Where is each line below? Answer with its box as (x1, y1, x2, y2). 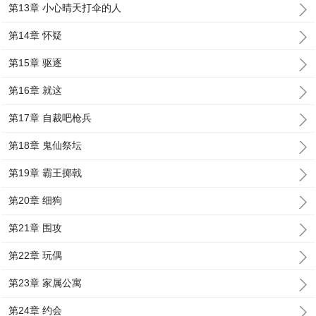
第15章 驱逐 (8, 57, 63, 68)
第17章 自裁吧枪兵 (8, 112, 92, 123)
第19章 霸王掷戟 (8, 167, 83, 178)
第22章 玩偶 (8, 250, 63, 261)
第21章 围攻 (8, 222, 63, 233)
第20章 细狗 (8, 195, 63, 206)
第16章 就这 (8, 85, 63, 96)
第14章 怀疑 (8, 30, 63, 41)
